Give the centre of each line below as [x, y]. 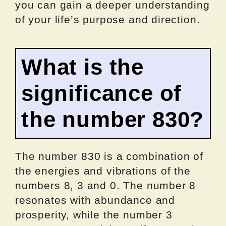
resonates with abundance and [95, 200]
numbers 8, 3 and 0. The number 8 [106, 185]
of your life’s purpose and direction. [108, 19]
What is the [83, 67]
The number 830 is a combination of [109, 156]
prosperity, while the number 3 [94, 214]
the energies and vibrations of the [103, 171]
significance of [102, 93]
